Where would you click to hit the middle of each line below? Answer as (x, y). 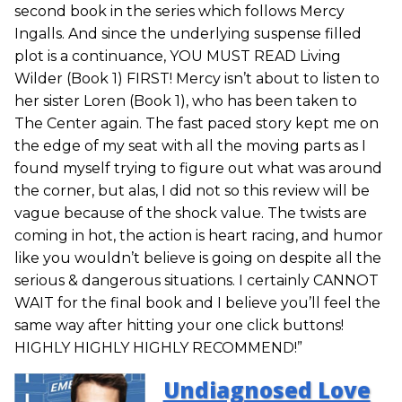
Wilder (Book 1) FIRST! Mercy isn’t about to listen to (197, 79)
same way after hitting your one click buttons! (179, 326)
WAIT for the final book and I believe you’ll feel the (197, 303)
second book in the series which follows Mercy (179, 12)
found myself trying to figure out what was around (198, 169)
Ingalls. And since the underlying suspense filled (188, 34)
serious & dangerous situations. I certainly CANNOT (197, 281)
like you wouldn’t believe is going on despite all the (198, 258)
